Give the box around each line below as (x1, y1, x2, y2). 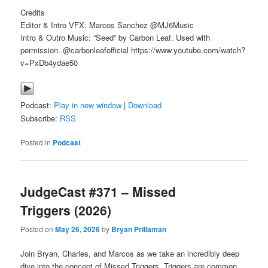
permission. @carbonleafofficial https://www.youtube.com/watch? (20, 44, 246, 56)
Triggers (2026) (20, 201, 112, 220)
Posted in (20, 137, 51, 148)
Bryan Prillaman (111, 223, 167, 234)
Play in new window (54, 99, 122, 111)
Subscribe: (20, 112, 60, 124)
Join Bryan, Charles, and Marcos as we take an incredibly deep (20, 247, 240, 259)
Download (128, 99, 162, 111)
